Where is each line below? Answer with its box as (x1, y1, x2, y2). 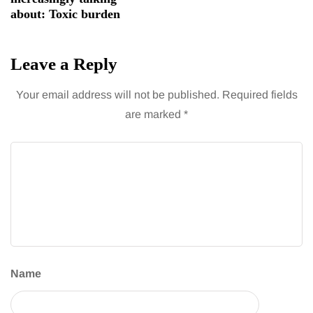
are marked (125, 108, 184, 121)
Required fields (221, 89, 298, 101)
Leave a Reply (10, 54, 117, 74)
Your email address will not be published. (15, 89, 219, 101)
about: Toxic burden (10, 7, 120, 22)
